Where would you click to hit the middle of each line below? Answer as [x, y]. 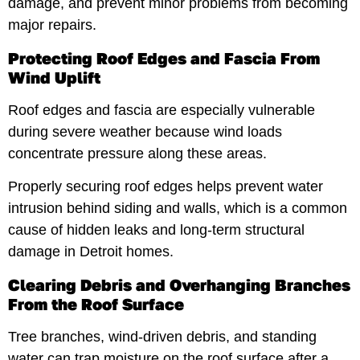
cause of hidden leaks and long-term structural [156, 230]
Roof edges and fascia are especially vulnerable [162, 110]
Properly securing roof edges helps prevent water [166, 187]
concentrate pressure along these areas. [137, 153]
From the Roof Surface [96, 303]
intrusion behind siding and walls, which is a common [178, 209]
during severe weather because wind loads [145, 131]
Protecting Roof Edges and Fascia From [164, 57]
